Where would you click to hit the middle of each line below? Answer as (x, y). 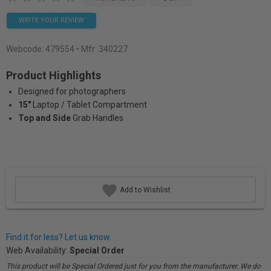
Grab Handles (98, 118)
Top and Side (44, 118)
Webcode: (26, 49)
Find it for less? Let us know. (59, 237)
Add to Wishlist (144, 190)
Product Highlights (54, 75)
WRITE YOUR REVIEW (51, 20)
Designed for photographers (72, 91)
